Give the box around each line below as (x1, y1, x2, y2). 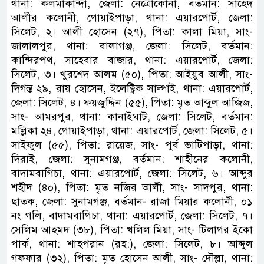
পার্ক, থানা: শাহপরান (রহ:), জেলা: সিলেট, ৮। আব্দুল (11, 237, 253, 250)
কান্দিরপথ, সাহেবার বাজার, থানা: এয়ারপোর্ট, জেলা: (11, 53, 253, 67)
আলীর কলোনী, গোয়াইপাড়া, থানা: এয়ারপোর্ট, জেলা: (11, 11, 253, 24)
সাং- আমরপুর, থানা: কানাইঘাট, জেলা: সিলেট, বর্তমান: (11, 110, 253, 123)
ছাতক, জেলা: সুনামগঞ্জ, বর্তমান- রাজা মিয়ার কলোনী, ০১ (11, 194, 253, 208)
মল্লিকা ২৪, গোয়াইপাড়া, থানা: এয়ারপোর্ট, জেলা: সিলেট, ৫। (11, 124, 253, 137)
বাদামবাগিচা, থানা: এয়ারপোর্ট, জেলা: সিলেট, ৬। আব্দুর (11, 166, 253, 180)
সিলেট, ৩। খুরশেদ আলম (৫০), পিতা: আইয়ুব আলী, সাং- (11, 67, 253, 81)
